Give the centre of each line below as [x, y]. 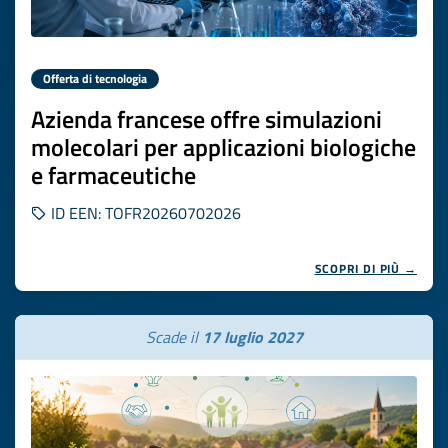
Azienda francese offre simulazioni [206, 119]
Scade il [173, 337]
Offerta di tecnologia [95, 78]
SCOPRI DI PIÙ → [365, 268]
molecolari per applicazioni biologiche [223, 147]
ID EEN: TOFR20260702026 [144, 213]
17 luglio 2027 [252, 337]
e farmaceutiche [113, 175]
